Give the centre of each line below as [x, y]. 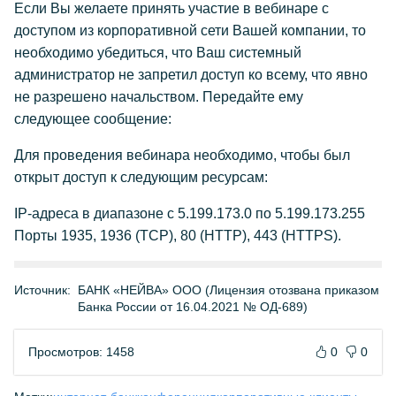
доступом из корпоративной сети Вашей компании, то [190, 30]
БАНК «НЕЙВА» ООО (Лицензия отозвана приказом [228, 290]
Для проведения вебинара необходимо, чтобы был [182, 155]
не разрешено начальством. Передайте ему [159, 97]
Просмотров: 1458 [81, 352]
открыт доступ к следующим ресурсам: [141, 177]
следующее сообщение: [93, 119]
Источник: [42, 290]
